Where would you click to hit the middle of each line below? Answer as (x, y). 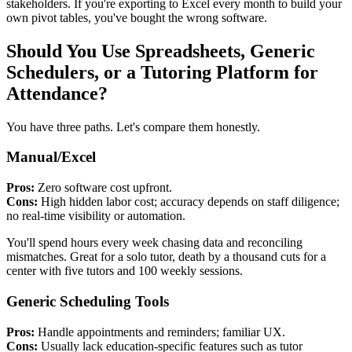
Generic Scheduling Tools (88, 301)
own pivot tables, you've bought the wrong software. (137, 17)
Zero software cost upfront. (103, 188)
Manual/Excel (51, 157)
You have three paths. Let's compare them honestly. (133, 126)
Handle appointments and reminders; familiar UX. (160, 332)
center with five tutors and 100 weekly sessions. (125, 271)
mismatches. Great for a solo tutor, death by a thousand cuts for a (166, 257)
